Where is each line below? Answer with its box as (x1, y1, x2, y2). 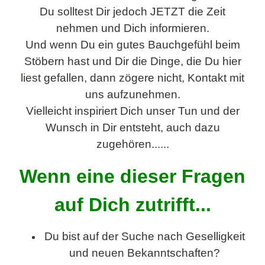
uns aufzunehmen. (85, 88, 180, 101)
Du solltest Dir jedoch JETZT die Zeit (40, 5, 225, 18)
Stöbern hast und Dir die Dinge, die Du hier (24, 55, 241, 67)
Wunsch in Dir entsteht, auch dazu (45, 121, 220, 134)
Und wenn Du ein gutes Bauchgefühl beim (25, 38, 240, 51)
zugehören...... (96, 138, 169, 150)
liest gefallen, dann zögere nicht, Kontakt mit (21, 72, 244, 84)
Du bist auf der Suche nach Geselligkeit (44, 230, 245, 243)
